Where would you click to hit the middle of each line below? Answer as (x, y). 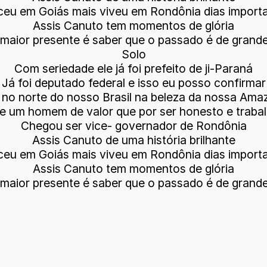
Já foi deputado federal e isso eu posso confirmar (133, 83)
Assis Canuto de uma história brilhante (133, 140)
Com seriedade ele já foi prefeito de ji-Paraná (133, 69)
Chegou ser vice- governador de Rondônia (133, 126)
